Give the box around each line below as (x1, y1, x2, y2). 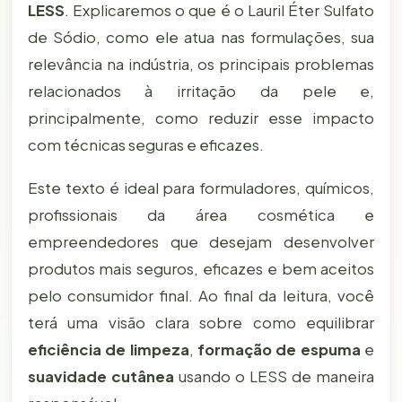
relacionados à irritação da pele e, (27, 81, 375, 100)
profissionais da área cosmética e (27, 205, 375, 225)
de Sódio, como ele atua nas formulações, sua (27, 27, 375, 47)
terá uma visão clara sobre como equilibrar (27, 313, 375, 333)
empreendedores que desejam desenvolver (27, 232, 375, 252)
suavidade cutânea (27, 367, 174, 387)
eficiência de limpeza (27, 340, 189, 360)
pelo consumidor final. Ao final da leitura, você (27, 286, 375, 306)
